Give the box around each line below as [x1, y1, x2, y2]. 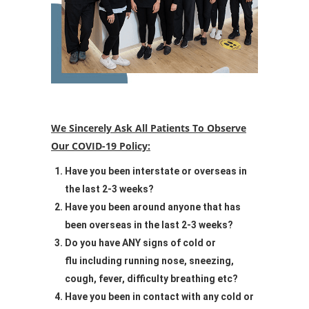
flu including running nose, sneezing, [65, 255, 234, 267]
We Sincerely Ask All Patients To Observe [51, 121, 246, 135]
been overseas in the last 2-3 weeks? [65, 219, 233, 231]
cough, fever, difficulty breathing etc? [65, 273, 238, 285]
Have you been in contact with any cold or [65, 291, 254, 303]
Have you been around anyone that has [65, 201, 241, 213]
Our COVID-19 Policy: [51, 139, 150, 153]
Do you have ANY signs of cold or [65, 237, 216, 249]
